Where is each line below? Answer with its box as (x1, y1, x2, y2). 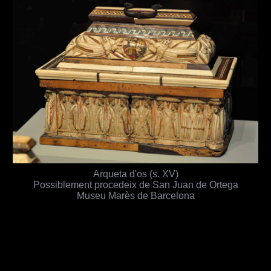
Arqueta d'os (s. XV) (93, 168, 178, 179)
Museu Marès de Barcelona (76, 189, 195, 201)
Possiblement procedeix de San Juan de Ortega (33, 178, 238, 190)
